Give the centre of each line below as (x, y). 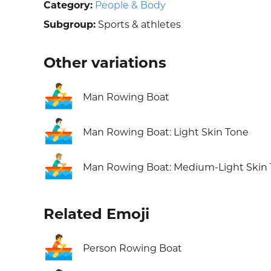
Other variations (105, 63)
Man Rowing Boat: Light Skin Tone (166, 132)
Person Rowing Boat (132, 249)
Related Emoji (96, 214)
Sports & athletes (138, 25)
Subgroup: (70, 25)
